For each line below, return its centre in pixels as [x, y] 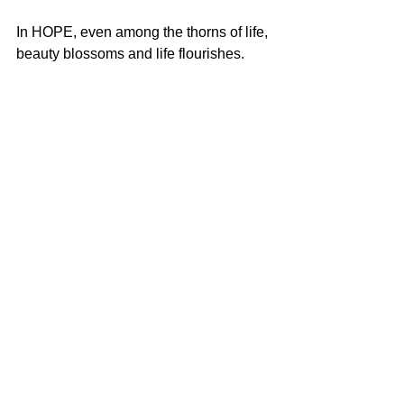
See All [269, 220]
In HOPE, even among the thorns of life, [144, 32]
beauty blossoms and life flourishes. [130, 54]
